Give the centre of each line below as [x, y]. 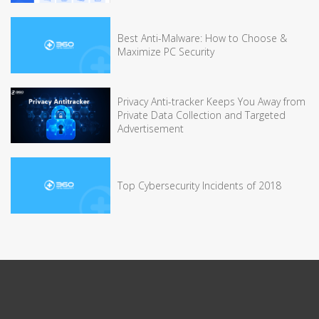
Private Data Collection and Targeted [202, 115]
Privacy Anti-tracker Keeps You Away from [211, 102]
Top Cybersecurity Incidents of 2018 [199, 185]
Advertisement [151, 129]
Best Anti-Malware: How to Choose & [202, 38]
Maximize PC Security [166, 52]
